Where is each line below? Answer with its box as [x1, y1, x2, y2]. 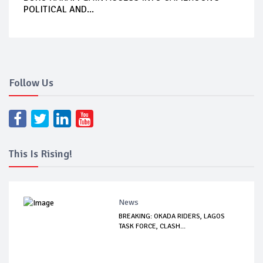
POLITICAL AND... [23, 3, 94, 15]
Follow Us [9, 76, 53, 89]
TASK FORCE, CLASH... [119, 221, 186, 231]
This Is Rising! [9, 147, 72, 160]
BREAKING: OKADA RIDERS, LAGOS [119, 211, 225, 221]
